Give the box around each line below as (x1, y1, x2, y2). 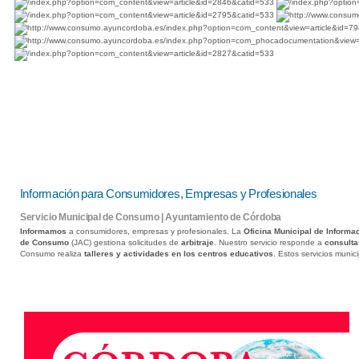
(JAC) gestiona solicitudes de (68, 238, 181, 247)
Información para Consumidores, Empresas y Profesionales (19, 187, 317, 200)
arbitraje (180, 238, 214, 247)
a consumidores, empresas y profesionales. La (66, 227, 244, 236)
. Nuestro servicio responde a (213, 238, 325, 247)
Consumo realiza (19, 249, 84, 258)
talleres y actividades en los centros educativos (83, 249, 273, 258)
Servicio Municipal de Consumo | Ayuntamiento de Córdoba (19, 212, 282, 222)
